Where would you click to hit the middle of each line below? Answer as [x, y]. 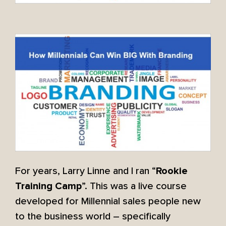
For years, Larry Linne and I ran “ [86, 171]
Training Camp [48, 186]
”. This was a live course [134, 186]
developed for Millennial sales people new [108, 201]
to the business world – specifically [93, 216]
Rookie [172, 171]
